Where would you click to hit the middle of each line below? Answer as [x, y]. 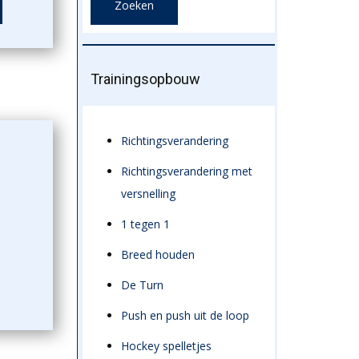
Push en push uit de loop [185, 315]
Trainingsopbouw [145, 79]
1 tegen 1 [145, 224]
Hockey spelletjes [166, 346]
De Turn [142, 285]
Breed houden [157, 254]
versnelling [148, 194]
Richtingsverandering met [186, 171]
